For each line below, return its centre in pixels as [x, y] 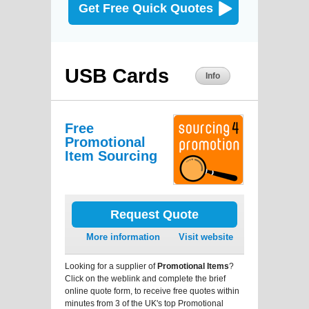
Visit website [206, 237]
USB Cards [117, 76]
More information [123, 237]
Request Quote [154, 214]
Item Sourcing [111, 156]
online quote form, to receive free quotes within [152, 291]
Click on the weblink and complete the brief [145, 278]
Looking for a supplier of [111, 266]
